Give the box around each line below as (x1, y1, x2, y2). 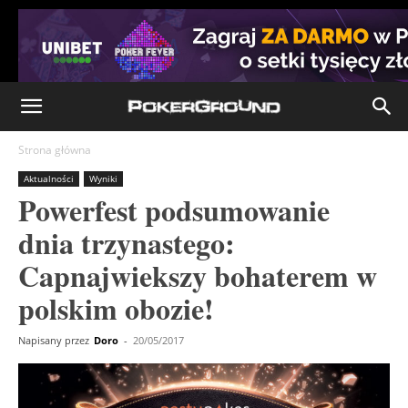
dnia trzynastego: (18, 221, 235, 264)
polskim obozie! (18, 287, 214, 330)
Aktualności (24, 172, 74, 185)
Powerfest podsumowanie (18, 189, 330, 231)
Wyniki (89, 172, 117, 185)
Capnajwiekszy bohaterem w (18, 254, 377, 297)
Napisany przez (18, 333, 89, 347)
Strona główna (18, 142, 91, 158)
